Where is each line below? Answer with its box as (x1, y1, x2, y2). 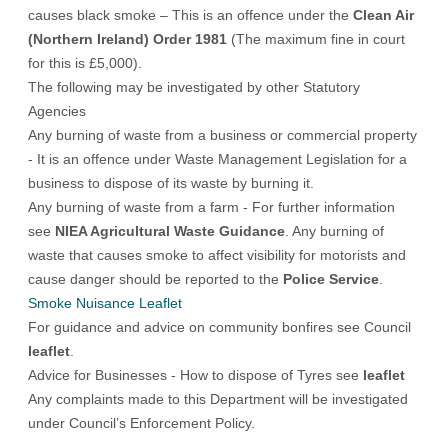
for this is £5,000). (28, 54, 142, 71)
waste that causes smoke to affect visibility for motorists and (28, 246, 406, 263)
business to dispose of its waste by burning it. (28, 174, 314, 191)
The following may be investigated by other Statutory (28, 78, 360, 95)
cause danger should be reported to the (28, 270, 283, 287)
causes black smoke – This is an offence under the (28, 6, 353, 23)
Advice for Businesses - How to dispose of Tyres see (28, 366, 363, 383)
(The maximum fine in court (231, 30, 405, 47)
